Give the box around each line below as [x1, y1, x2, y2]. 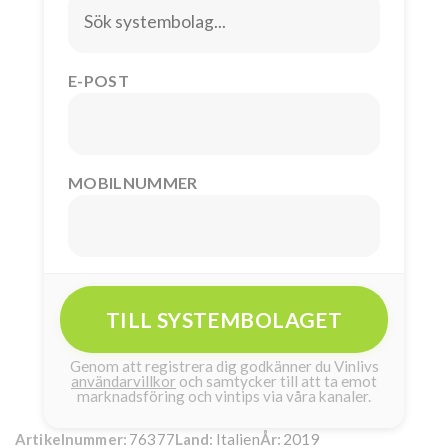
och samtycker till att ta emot [179, 371, 377, 390]
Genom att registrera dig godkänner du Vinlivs [69, 356, 379, 375]
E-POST [68, 70, 129, 90]
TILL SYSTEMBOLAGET [105, 306, 343, 332]
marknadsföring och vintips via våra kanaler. [77, 386, 371, 405]
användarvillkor [71, 371, 176, 390]
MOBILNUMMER [68, 172, 198, 192]
